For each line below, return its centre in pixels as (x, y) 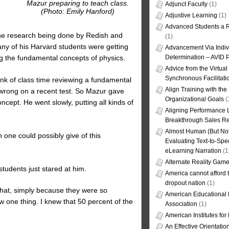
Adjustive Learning (191, 16)
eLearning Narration (193, 151)
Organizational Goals (194, 99)
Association (181, 204)
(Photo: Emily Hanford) (78, 11)
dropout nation (185, 183)
